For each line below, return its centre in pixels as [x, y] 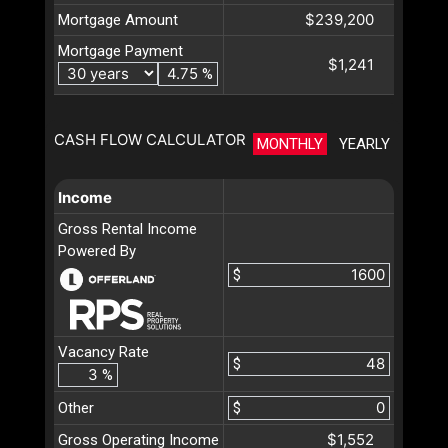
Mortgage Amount [118, 19]
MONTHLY [290, 143]
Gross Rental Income [127, 228]
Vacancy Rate [103, 351]
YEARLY [364, 143]
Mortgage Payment [120, 50]
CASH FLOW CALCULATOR [150, 139]
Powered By [97, 250]
